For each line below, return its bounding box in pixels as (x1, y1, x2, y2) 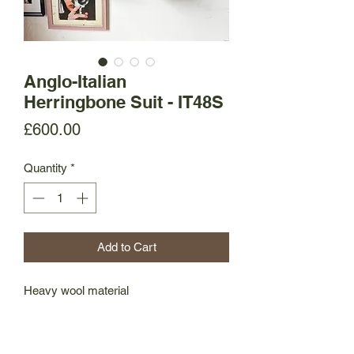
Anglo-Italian (24, 71, 126, 92)
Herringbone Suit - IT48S (24, 92, 224, 112)
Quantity (24, 161, 67, 175)
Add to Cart (96, 239, 156, 254)
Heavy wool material (24, 283, 129, 297)
